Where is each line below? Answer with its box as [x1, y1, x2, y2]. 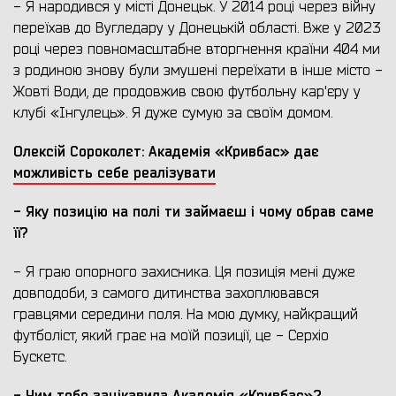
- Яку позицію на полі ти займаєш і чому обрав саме [13, 202, 374, 222]
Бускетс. [13, 348, 66, 367]
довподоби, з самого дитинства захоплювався [13, 285, 319, 303]
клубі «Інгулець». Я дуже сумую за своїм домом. [13, 104, 332, 123]
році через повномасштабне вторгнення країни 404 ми [13, 41, 380, 59]
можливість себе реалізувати [13, 164, 216, 183]
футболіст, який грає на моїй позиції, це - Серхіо [13, 327, 329, 346]
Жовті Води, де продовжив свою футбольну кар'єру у [13, 83, 361, 102]
